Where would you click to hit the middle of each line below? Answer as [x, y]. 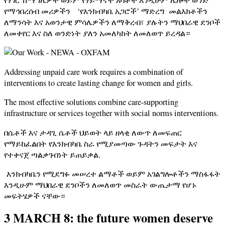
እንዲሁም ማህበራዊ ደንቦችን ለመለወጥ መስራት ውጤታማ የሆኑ [100, 185]
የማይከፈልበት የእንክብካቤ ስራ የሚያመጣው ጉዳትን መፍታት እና [101, 143]
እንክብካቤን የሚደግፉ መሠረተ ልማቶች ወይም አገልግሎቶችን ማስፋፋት [112, 174]
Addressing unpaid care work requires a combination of [93, 72]
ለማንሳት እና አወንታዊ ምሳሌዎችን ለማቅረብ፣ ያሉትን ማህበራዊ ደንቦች [112, 22]
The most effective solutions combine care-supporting [91, 102]
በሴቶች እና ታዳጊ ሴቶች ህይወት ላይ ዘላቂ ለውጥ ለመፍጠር [93, 132]
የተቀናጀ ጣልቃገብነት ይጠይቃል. [52, 154]
